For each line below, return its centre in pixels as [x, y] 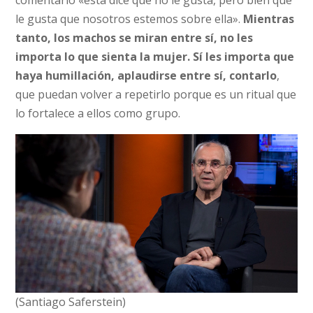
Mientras [269, 19]
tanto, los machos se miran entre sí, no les [134, 38]
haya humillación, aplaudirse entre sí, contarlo [146, 75]
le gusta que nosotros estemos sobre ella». [130, 19]
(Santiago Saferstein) [71, 301]
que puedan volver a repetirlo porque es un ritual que [156, 94]
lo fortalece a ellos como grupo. [98, 113]
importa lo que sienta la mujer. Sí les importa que [155, 57]
